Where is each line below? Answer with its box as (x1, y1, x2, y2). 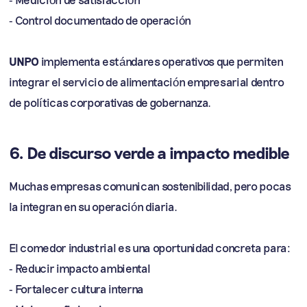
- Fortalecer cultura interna (9, 282, 144, 295)
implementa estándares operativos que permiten (39, 54, 284, 68)
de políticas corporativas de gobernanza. (9, 95, 211, 109)
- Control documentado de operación (9, 13, 191, 27)
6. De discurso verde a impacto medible (9, 143, 289, 162)
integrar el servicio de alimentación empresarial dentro (9, 75, 284, 88)
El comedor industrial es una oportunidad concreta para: (9, 241, 291, 254)
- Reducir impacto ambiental (9, 261, 151, 275)
